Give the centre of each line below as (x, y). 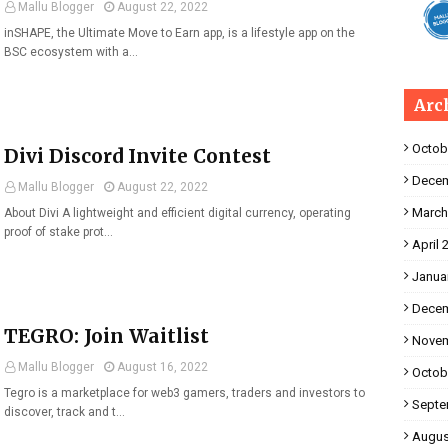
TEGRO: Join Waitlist (106, 336)
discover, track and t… (64, 412)
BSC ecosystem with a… (71, 52)
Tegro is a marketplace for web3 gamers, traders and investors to (184, 393)
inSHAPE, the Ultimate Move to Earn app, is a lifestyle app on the (179, 33)
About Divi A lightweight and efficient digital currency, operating (177, 213)
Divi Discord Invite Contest (137, 156)
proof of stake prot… (58, 232)
